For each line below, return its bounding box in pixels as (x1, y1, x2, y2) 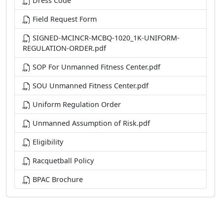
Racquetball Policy (31, 156, 94, 165)
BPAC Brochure (31, 175, 83, 184)
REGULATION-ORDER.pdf (23, 43, 106, 53)
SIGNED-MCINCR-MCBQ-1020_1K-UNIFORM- (31, 33, 180, 42)
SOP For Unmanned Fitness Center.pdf (31, 62, 160, 72)
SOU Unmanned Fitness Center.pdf (31, 81, 148, 90)
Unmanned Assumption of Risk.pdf (31, 118, 150, 128)
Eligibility (31, 137, 63, 147)
